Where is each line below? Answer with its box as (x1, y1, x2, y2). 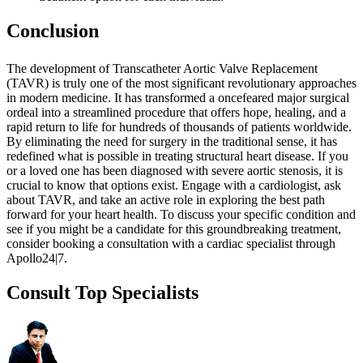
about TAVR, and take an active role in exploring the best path (6, 193, 325, 207)
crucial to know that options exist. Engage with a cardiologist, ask (6, 178, 341, 193)
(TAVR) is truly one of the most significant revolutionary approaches (6, 76, 357, 91)
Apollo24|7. (6, 251, 67, 266)
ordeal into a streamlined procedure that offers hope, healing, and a (6, 105, 346, 120)
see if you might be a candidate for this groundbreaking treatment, (6, 222, 341, 237)
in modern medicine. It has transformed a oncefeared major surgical (6, 91, 349, 105)
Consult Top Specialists (6, 282, 199, 304)
